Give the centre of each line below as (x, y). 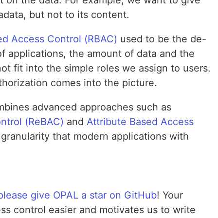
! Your (170, 195)
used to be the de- (162, 39)
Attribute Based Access (140, 122)
